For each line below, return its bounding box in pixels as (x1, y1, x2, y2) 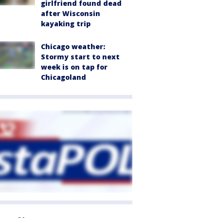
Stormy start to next (41, 52, 120, 62)
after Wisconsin (41, 9, 100, 18)
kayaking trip (41, 19, 91, 29)
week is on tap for (41, 62, 108, 72)
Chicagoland (41, 73, 86, 82)
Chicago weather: (41, 42, 105, 52)
